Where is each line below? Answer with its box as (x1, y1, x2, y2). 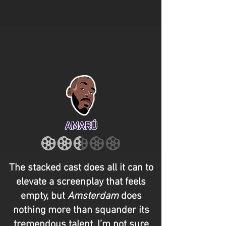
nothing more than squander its (13, 204, 149, 216)
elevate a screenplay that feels (16, 176, 146, 188)
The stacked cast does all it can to (9, 162, 153, 174)
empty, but (20, 190, 68, 202)
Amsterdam (67, 190, 119, 202)
